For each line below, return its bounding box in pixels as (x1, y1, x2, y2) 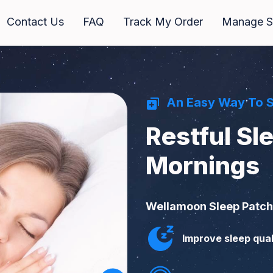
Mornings (146, 151, 260, 180)
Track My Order (123, 15, 203, 28)
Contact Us (7, 15, 64, 28)
